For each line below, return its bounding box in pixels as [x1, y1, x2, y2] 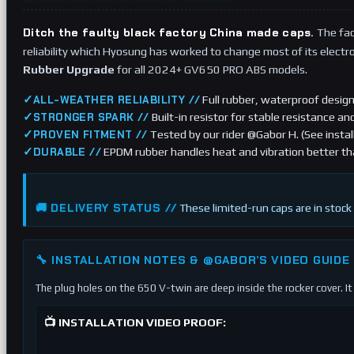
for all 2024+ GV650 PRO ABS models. [115, 62, 307, 76]
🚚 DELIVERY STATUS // [36, 201, 177, 215]
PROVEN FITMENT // [33, 128, 148, 141]
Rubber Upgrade [23, 62, 115, 76]
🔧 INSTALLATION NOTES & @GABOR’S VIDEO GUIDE [36, 252, 350, 268]
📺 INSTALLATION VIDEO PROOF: [44, 315, 226, 329]
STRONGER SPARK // [33, 111, 149, 124]
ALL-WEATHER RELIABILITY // [33, 93, 201, 107]
